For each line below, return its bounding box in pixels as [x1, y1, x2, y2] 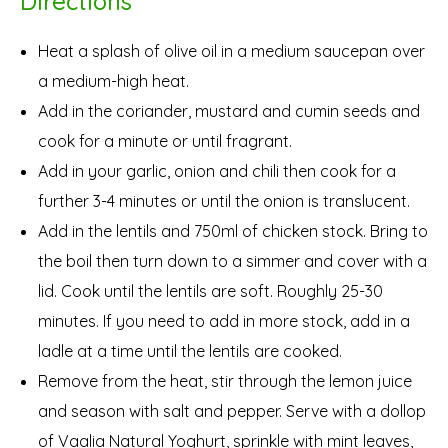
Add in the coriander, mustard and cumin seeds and [38, 100, 420, 121]
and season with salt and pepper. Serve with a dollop [38, 400, 426, 421]
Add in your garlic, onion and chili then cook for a [38, 160, 396, 181]
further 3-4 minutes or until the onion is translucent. [38, 190, 410, 211]
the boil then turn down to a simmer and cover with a [38, 250, 427, 271]
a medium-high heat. [38, 70, 189, 91]
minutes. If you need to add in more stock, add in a [38, 310, 410, 331]
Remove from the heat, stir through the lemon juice [38, 370, 412, 391]
